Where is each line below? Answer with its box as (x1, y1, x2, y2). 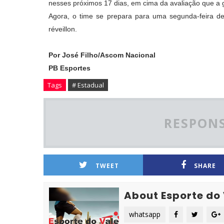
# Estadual (72, 80, 104, 89)
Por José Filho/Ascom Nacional (48, 51, 155, 59)
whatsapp (129, 209, 160, 219)
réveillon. (48, 25, 77, 33)
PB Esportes (48, 64, 90, 72)
